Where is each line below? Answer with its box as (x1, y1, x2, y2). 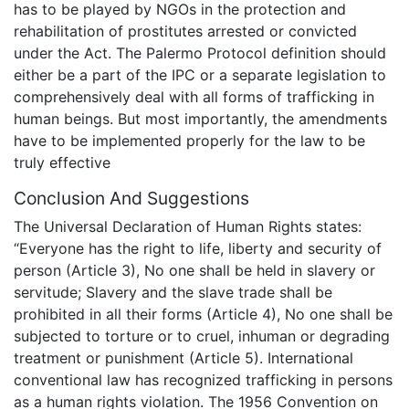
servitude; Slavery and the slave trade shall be (14, 283, 332, 302)
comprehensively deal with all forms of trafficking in (14, 87, 374, 106)
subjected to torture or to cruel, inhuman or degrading (14, 327, 390, 346)
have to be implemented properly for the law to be (14, 131, 365, 150)
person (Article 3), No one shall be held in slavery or (14, 261, 375, 280)
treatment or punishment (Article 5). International (14, 349, 353, 368)
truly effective (14, 152, 110, 172)
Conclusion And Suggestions (14, 186, 249, 209)
